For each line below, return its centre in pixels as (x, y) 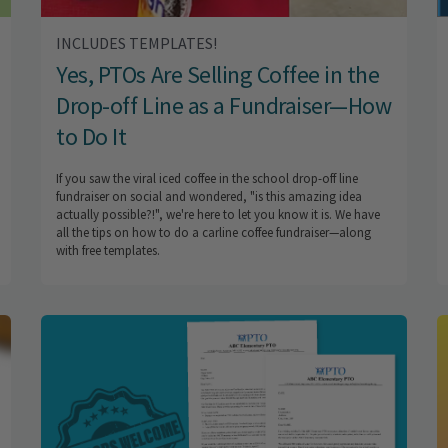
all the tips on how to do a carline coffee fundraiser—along (214, 233)
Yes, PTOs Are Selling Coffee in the (218, 75)
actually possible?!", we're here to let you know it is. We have (218, 215)
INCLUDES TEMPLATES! (137, 43)
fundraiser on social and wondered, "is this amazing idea (209, 197)
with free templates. (108, 251)
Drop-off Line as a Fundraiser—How (224, 106)
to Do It (91, 137)
